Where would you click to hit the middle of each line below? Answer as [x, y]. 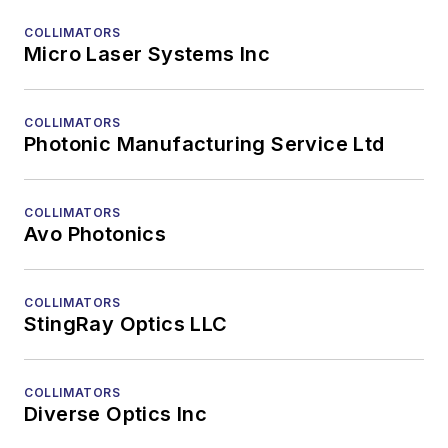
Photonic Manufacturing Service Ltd [204, 144]
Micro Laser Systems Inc [147, 54]
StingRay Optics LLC [126, 324]
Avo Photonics [95, 234]
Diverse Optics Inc [116, 414]
